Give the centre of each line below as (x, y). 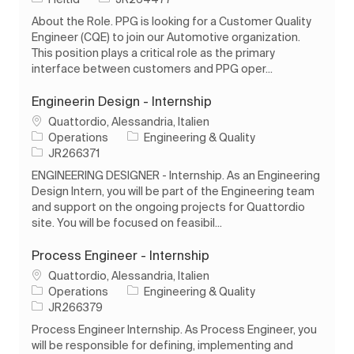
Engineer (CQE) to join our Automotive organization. (166, 37)
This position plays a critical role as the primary (153, 53)
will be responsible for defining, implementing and (162, 345)
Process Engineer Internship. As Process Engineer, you (174, 329)
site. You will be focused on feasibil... (127, 222)
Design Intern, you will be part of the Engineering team (173, 191)
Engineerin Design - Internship (122, 101)
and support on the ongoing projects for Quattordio (168, 207)
